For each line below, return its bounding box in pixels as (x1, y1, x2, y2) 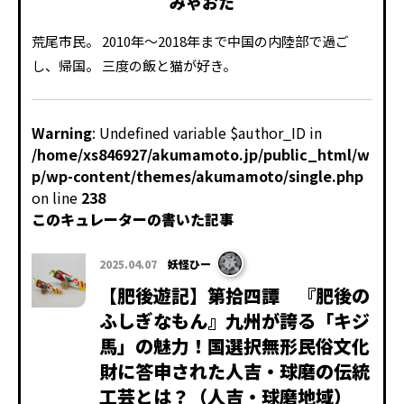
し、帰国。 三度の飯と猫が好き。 (32, 56, 236, 76)
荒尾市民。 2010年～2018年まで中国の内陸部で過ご (32, 32, 349, 51)
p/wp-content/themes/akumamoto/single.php (32, 165, 363, 188)
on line (32, 187, 81, 209)
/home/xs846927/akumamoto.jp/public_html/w (32, 143, 370, 166)
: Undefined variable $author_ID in (92, 122, 322, 144)
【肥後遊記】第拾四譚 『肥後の (99, 282, 370, 309)
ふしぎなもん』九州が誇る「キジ (99, 308, 370, 335)
